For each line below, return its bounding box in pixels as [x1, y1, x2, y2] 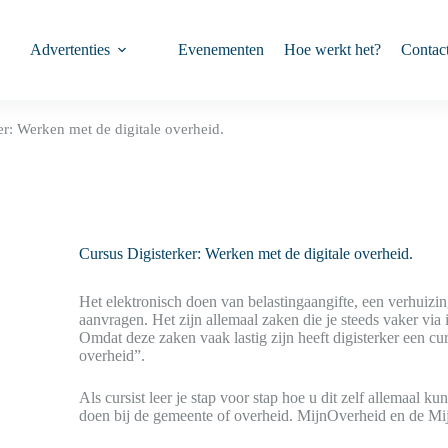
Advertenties [30, 41, 111, 58]
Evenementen [178, 41, 265, 58]
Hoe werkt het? [284, 41, 382, 58]
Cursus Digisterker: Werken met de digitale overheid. [79, 245, 414, 262]
